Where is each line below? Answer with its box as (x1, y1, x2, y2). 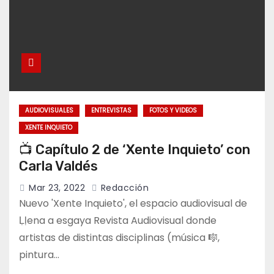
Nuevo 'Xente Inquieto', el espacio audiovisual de (19, 196, 247, 211)
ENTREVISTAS (91, 106, 131, 116)
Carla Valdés (19, 158, 98, 175)
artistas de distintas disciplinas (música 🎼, (19, 231, 220, 245)
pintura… (19, 248, 59, 262)
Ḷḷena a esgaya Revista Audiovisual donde (19, 213, 217, 228)
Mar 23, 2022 (29, 182, 85, 194)
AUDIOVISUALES (25, 106, 73, 116)
